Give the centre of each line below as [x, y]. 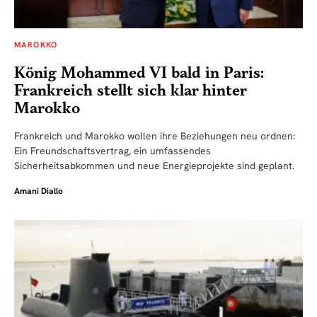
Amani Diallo [39, 191]
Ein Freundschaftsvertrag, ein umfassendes [113, 151]
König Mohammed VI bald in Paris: [139, 74]
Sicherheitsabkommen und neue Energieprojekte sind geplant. [154, 166]
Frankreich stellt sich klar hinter [130, 91]
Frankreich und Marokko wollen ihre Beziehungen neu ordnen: [155, 136]
